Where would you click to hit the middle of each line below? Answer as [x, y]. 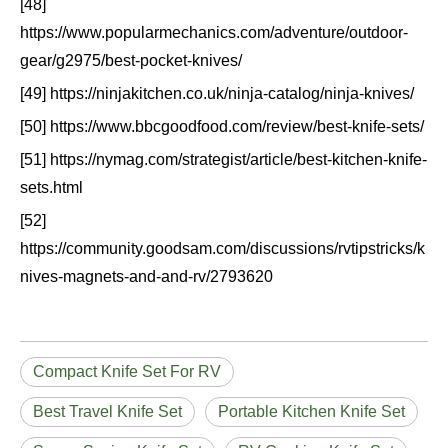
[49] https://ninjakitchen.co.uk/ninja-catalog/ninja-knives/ [217, 94]
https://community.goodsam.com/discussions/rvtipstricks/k [222, 249]
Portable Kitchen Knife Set [311, 412]
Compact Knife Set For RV [127, 372]
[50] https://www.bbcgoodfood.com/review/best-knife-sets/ [222, 127]
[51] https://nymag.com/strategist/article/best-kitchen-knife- [223, 160]
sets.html [51, 188]
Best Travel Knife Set [107, 412]
